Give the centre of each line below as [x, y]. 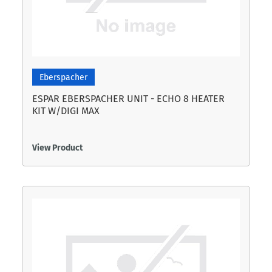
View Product [57, 148]
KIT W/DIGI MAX [66, 110]
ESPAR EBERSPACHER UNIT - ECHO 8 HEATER [128, 98]
